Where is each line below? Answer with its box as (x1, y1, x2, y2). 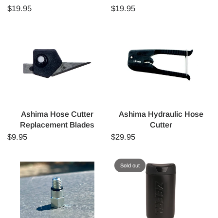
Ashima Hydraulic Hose (118, 109, 203, 118)
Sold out (120, 162, 140, 168)
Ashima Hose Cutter (21, 109, 93, 118)
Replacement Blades (20, 120, 94, 129)
